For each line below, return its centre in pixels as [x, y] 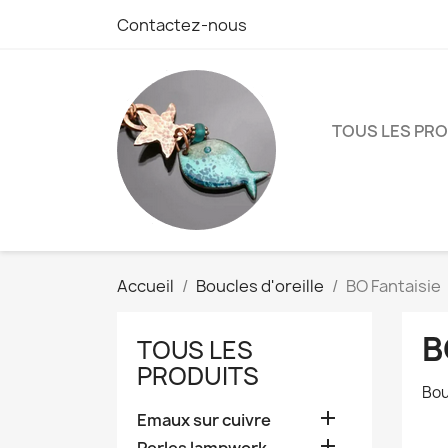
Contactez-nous [182, 25]
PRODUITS [198, 376]
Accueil [145, 286]
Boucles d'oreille [260, 286]
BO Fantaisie [393, 286]
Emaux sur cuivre [204, 420]
